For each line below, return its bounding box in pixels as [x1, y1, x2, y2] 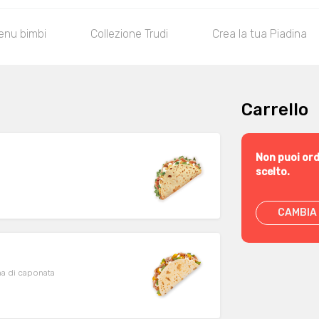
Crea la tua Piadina [212, 27, 307, 41]
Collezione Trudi [90, 27, 168, 41]
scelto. [256, 166, 290, 178]
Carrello [241, 100, 308, 120]
